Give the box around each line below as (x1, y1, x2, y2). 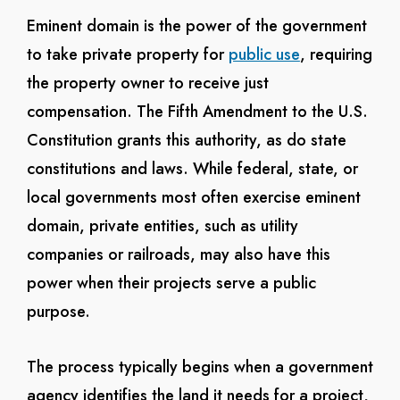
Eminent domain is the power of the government (26, 14, 367, 37)
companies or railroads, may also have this (26, 243, 330, 266)
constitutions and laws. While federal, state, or (26, 157, 358, 180)
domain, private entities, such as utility (26, 214, 298, 237)
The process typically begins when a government (26, 355, 373, 379)
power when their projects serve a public (26, 271, 316, 295)
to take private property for (26, 43, 229, 66)
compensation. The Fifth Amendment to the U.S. (26, 100, 368, 123)
